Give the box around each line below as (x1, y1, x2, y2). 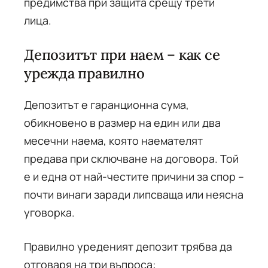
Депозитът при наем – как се (24, 45, 220, 64)
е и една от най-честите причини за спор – (24, 169, 244, 184)
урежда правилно (24, 64, 145, 83)
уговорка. (24, 205, 75, 220)
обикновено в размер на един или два (24, 115, 221, 130)
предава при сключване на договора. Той (24, 151, 239, 166)
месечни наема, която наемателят (24, 133, 203, 148)
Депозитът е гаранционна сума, (24, 98, 189, 112)
